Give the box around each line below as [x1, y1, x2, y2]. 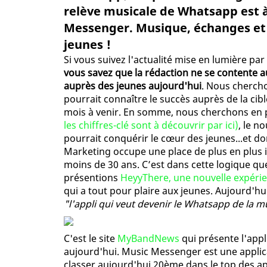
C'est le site [64, 232, 117, 246]
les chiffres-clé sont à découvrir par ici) [64, 119, 238, 132]
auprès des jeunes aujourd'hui [64, 79, 201, 93]
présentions [64, 171, 120, 185]
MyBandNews [117, 232, 179, 246]
